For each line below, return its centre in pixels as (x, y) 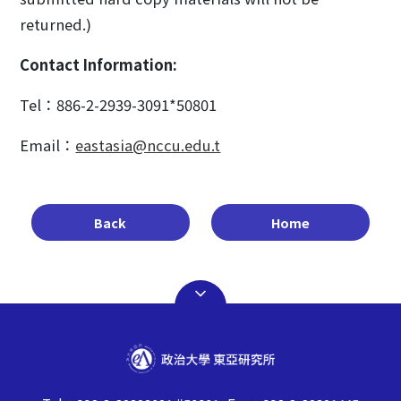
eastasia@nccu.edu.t (148, 145)
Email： (48, 145)
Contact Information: (99, 64)
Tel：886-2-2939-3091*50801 (119, 105)
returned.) (56, 24)
